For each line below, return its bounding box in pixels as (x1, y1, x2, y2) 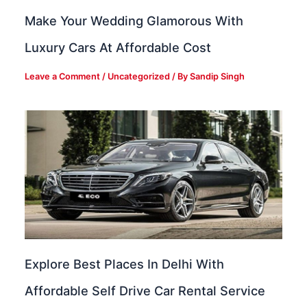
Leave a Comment (25, 71, 101, 82)
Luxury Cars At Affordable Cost (25, 40, 212, 56)
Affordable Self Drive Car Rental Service (25, 283, 266, 299)
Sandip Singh (190, 71, 245, 82)
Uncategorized (108, 71, 171, 82)
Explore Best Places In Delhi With (25, 256, 225, 272)
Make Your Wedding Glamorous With (25, 13, 244, 29)
